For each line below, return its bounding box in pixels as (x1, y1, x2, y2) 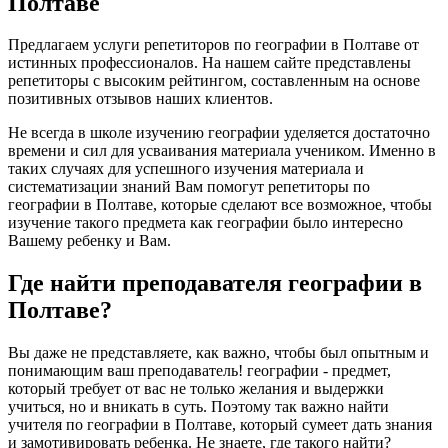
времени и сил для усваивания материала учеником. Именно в (8, 142, 436, 160)
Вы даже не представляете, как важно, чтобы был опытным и (8, 344, 429, 362)
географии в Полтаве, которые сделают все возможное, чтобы (8, 196, 432, 214)
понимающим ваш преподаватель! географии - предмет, (8, 362, 391, 380)
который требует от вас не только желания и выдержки (8, 380, 384, 398)
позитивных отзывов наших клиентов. (8, 90, 273, 108)
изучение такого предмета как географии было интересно (8, 214, 403, 232)
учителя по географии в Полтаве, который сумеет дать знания (8, 416, 432, 434)
